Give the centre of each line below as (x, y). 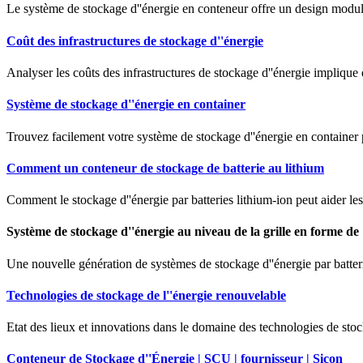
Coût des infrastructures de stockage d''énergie (135, 41)
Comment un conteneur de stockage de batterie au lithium (165, 168)
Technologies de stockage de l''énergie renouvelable (146, 295)
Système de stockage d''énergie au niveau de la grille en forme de (183, 232)
